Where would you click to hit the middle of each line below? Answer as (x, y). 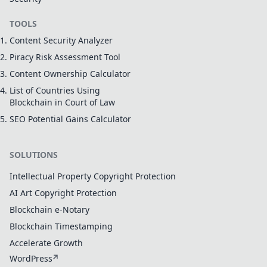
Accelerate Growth (46, 243)
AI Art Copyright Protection (63, 193)
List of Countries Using (55, 91)
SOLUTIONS (34, 155)
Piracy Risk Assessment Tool (65, 57)
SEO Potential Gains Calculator (70, 119)
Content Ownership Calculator (70, 74)
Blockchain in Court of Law (62, 103)
